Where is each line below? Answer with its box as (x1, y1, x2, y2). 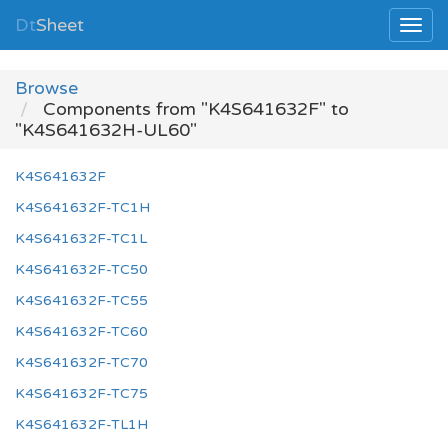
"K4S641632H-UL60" (15, 119, 197, 141)
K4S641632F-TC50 (15, 261, 148, 278)
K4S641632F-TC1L (15, 230, 147, 247)
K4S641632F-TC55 (15, 292, 148, 309)
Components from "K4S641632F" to (38, 98, 349, 120)
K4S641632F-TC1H (15, 199, 150, 216)
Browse (15, 77, 78, 99)
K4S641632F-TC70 (15, 354, 148, 371)
